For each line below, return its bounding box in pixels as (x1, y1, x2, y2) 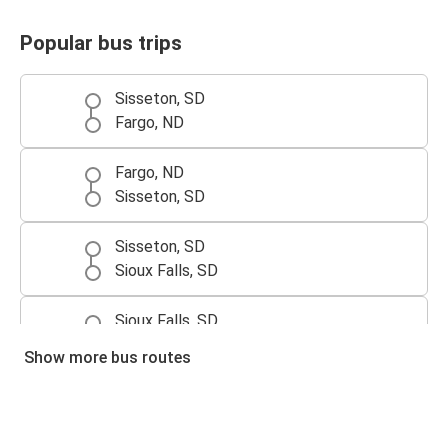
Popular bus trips (20, 30, 182, 55)
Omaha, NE (115, 409, 190, 429)
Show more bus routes (24, 348, 191, 368)
